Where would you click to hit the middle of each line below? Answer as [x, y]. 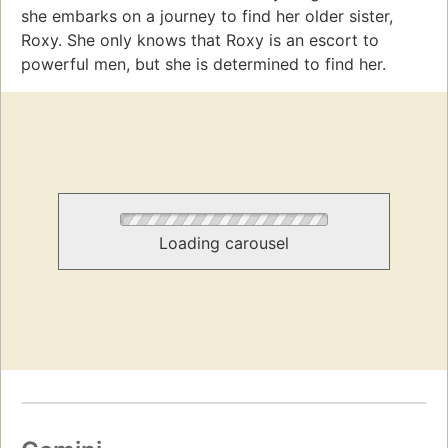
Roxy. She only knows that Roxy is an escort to [200, 39]
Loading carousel [224, 242]
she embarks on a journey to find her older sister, [207, 15]
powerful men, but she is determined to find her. [203, 63]
